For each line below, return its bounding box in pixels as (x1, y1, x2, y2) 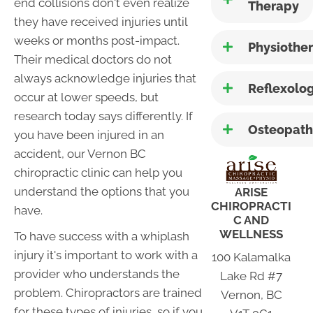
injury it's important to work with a (14, 248, 198, 263)
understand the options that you (14, 184, 189, 199)
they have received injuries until (14, 15, 187, 29)
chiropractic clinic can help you (14, 166, 182, 180)
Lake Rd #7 (220, 268, 283, 283)
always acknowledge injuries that (14, 71, 196, 86)
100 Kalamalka (212, 249, 291, 264)
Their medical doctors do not (14, 52, 172, 67)
